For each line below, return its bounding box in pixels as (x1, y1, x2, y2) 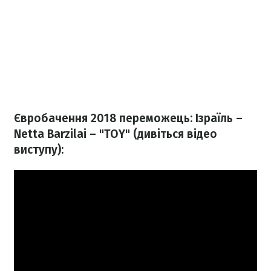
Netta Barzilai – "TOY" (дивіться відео (14, 127, 217, 141)
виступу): (14, 143, 64, 157)
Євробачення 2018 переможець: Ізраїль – (14, 111, 243, 125)
